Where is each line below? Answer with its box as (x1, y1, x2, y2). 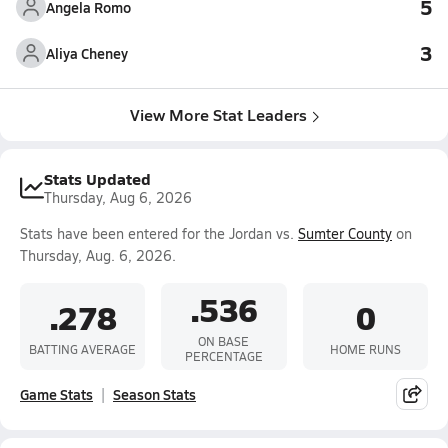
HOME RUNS (329, 340, 401, 357)
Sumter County (298, 224, 392, 243)
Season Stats (113, 384, 196, 404)
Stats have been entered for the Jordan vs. (20, 224, 298, 243)
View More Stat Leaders (129, 103, 307, 126)
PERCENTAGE (184, 348, 263, 364)
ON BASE (198, 333, 250, 349)
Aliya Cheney (46, 43, 128, 63)
